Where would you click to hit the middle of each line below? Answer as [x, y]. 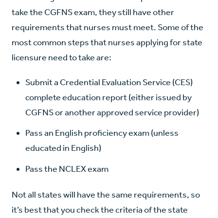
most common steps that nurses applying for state [107, 43]
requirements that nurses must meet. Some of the [108, 27]
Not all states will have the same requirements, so [106, 195]
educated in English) [63, 148]
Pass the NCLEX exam [67, 169]
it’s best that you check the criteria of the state [100, 210]
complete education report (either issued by [109, 98]
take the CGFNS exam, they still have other [93, 12]
